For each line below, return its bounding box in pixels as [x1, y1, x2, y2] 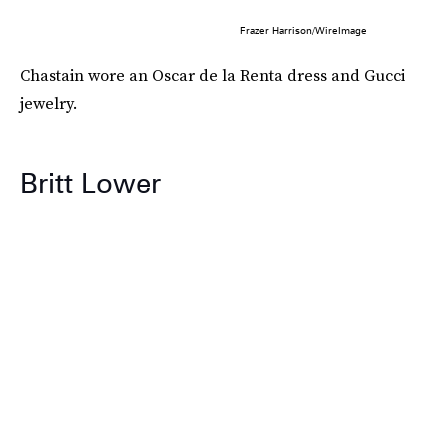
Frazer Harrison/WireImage [239, 24, 367, 37]
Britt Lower [20, 166, 161, 201]
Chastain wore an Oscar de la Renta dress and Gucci [20, 64, 405, 87]
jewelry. [20, 92, 77, 115]
